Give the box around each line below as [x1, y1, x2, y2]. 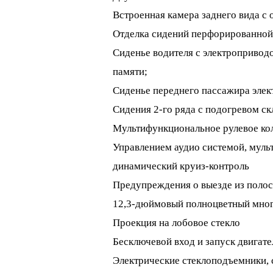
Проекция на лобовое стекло [112, 217, 240, 229]
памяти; [112, 66, 147, 77]
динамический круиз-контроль [112, 160, 249, 172]
